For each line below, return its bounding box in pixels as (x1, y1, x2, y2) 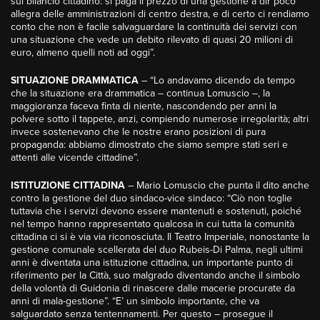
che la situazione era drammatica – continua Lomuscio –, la (11, 87, 270, 100)
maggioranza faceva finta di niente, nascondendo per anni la (11, 100, 276, 113)
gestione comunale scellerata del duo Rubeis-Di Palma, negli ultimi (11, 244, 303, 256)
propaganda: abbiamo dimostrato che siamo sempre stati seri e (11, 139, 288, 151)
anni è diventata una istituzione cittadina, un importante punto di (11, 256, 293, 269)
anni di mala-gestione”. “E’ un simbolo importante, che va (11, 295, 259, 308)
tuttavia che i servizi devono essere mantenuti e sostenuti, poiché (11, 205, 301, 218)
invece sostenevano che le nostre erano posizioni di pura (11, 126, 266, 139)
